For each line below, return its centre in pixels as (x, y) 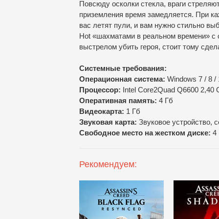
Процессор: (100, 90)
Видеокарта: (103, 111)
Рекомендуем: (108, 164)
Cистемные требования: (123, 68)
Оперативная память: (118, 100)
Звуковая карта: (109, 122)
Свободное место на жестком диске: (145, 133)
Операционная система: (122, 79)
